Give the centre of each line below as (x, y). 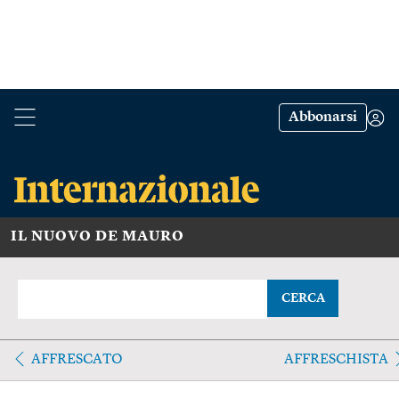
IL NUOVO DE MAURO (98, 236)
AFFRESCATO (77, 359)
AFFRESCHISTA (336, 359)
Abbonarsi (323, 118)
